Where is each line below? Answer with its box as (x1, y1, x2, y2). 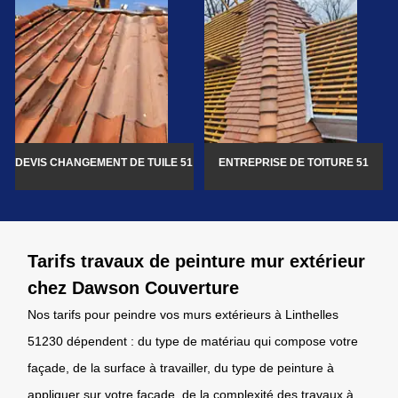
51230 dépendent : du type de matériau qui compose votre (28, 333, 358, 348)
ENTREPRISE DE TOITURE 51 (219, 155, 370, 169)
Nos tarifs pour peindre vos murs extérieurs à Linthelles (28, 306, 338, 322)
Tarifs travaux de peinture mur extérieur (28, 251, 365, 271)
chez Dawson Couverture (28, 277, 239, 298)
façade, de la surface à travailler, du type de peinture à (28, 360, 334, 375)
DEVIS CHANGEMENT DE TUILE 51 (15, 155, 194, 169)
